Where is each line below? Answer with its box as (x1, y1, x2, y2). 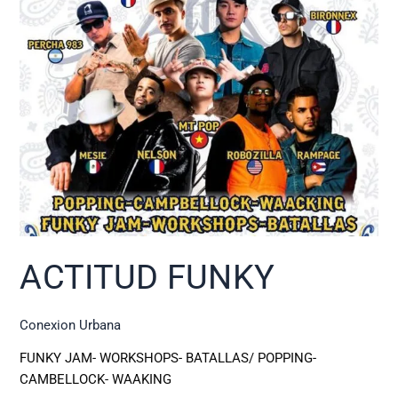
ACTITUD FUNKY (20, 257, 275, 297)
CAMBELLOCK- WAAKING (20, 371, 172, 388)
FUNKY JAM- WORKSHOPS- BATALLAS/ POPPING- (20, 350, 317, 367)
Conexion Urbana (20, 316, 122, 333)
